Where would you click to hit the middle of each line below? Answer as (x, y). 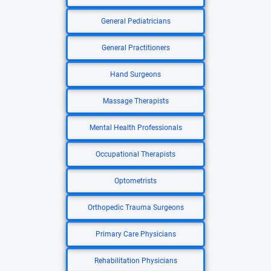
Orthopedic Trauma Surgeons (135, 207)
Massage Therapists (135, 101)
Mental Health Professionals (135, 128)
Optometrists (135, 181)
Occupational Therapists (135, 154)
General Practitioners (135, 48)
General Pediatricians (135, 21)
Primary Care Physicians (135, 234)
